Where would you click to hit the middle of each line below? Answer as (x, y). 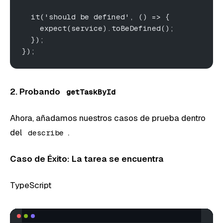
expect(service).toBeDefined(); (98, 28)
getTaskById (91, 92)
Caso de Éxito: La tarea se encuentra (87, 159)
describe (46, 132)
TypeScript (31, 185)
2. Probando (36, 91)
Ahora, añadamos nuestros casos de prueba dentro (108, 118)
